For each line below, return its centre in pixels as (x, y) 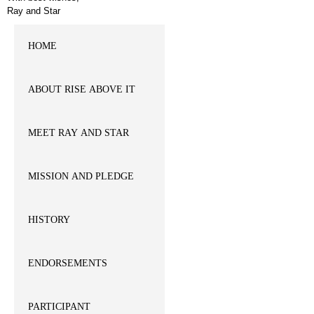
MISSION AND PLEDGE (81, 176)
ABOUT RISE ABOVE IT (82, 89)
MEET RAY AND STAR (78, 133)
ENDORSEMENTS (68, 263)
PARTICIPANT (59, 307)
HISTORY (49, 220)
